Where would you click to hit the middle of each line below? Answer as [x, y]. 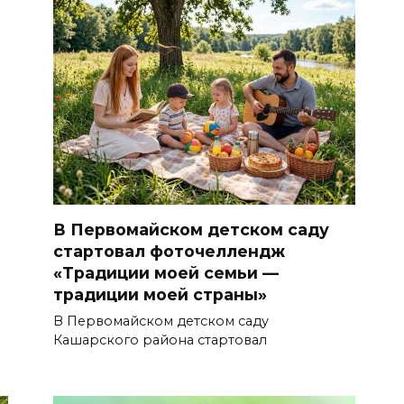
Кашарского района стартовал [160, 340]
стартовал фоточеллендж [169, 251]
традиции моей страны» [160, 294]
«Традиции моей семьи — [166, 272]
